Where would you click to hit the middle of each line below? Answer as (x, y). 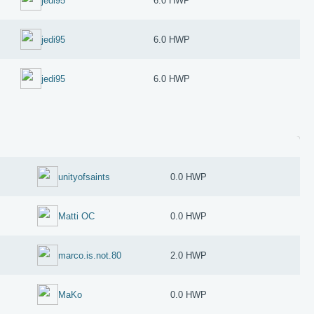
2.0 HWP (189, 255)
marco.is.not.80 (90, 255)
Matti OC (77, 216)
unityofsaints (84, 177)
